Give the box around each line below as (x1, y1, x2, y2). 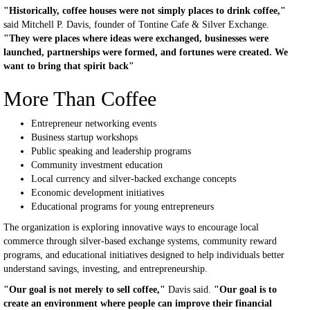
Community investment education (31, 160, 163, 170)
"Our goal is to (214, 284, 277, 295)
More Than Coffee (3, 87, 156, 110)
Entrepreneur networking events (31, 118, 156, 129)
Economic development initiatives (31, 188, 164, 198)
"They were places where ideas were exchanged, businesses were (3, 33, 268, 44)
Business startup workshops (31, 132, 138, 143)
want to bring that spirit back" (3, 61, 134, 71)
